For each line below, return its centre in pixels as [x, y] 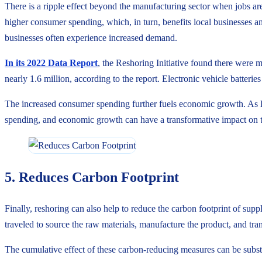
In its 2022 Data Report [51, 63]
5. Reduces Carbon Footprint [92, 177]
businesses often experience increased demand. [91, 37]
